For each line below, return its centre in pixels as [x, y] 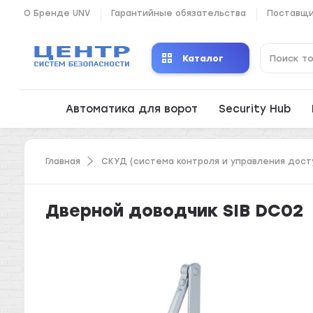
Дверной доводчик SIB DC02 [175, 210]
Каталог [203, 58]
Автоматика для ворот [132, 109]
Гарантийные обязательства [179, 13]
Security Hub [255, 109]
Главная [63, 161]
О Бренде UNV [57, 13]
